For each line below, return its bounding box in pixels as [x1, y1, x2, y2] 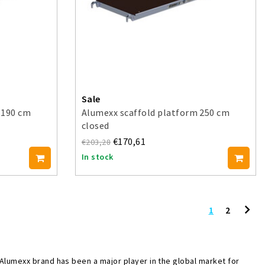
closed [82, 119, 109, 132]
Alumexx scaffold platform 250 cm [82, 106, 230, 119]
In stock [82, 151, 114, 163]
